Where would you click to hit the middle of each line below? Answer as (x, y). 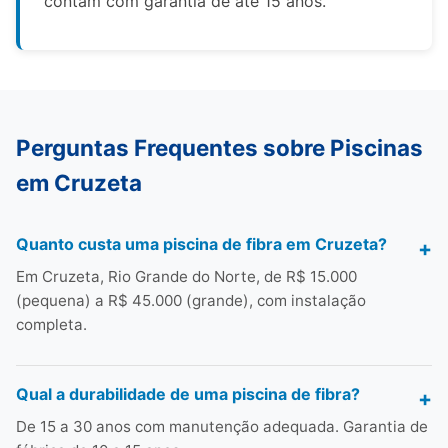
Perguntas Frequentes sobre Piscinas (219, 147)
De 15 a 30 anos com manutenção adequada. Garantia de (222, 426)
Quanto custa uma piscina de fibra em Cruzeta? (201, 244)
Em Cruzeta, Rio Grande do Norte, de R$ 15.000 (186, 276)
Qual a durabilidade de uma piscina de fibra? (188, 394)
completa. (51, 324)
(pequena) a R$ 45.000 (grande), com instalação (191, 300)
